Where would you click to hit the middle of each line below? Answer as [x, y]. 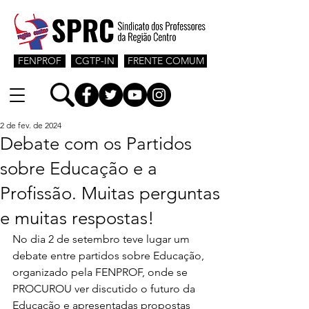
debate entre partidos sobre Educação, [110, 256]
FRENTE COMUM [166, 61]
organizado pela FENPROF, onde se [101, 272]
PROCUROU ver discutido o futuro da [105, 289]
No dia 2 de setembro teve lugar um [102, 239]
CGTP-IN [94, 61]
